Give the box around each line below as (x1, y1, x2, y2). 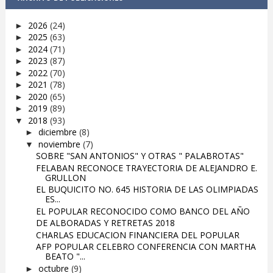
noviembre (38, 138, 83, 150)
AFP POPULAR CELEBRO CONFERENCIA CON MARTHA (35, 241, 256, 253)
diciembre (38, 126, 79, 138)
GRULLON (44, 171, 86, 183)
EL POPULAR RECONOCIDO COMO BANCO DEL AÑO (35, 205, 250, 217)
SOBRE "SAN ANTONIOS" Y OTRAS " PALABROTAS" (35, 150, 244, 162)
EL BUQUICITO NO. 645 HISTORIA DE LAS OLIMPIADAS (35, 183, 258, 196)
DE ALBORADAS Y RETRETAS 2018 (35, 217, 175, 229)
